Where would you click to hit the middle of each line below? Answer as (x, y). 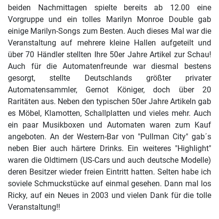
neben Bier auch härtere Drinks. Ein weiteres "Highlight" (109, 148)
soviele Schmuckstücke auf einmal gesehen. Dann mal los (109, 184)
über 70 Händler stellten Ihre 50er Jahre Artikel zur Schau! (109, 55)
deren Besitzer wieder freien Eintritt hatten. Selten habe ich (109, 172)
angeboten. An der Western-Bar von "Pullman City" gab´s (109, 137)
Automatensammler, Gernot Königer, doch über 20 (109, 90)
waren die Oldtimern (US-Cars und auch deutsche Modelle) (109, 160)
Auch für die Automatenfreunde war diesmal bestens (109, 66)
